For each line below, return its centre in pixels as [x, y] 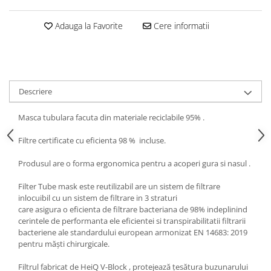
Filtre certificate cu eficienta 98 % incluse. [92, 140]
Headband [31, 126]
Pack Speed [32, 28]
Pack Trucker [35, 44]
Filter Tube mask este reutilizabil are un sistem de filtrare [119, 186]
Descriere [35, 91]
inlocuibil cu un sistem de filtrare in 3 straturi [99, 198]
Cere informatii [180, 26]
